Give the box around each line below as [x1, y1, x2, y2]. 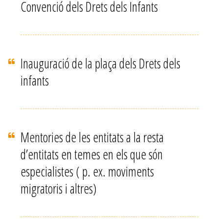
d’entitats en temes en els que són [21, 145, 163, 163]
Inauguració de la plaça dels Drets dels [21, 54, 181, 72]
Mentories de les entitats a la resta [21, 128, 164, 146]
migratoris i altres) [21, 179, 97, 197]
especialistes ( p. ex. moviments [21, 162, 154, 180]
